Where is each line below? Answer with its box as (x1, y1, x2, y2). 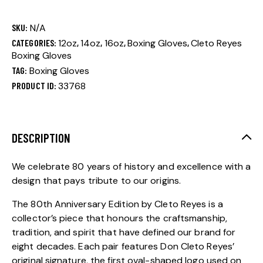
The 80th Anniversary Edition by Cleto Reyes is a (12, 198, 223, 211)
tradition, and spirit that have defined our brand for (12, 226, 236, 239)
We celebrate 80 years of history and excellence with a (12, 160, 251, 173)
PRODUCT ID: (12, 80, 59, 92)
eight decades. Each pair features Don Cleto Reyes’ (12, 240, 235, 253)
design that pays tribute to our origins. (12, 174, 181, 187)
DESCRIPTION (12, 130, 70, 146)
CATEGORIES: (12, 37, 59, 49)
